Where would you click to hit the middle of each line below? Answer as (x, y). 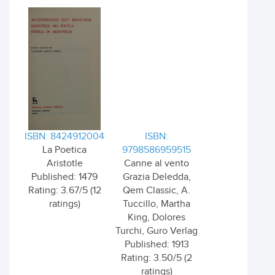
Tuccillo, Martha (157, 204)
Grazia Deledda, (157, 177)
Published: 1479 (64, 177)
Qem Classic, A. (157, 191)
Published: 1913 (157, 245)
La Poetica (64, 150)
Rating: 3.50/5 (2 (157, 258)
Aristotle (64, 164)
